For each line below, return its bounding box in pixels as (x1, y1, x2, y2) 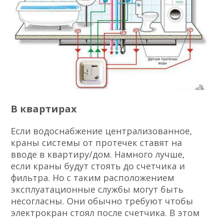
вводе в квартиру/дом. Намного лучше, (11, 148, 185, 161)
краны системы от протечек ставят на (11, 137, 182, 149)
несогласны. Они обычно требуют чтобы (11, 195, 194, 207)
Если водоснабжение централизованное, (11, 125, 193, 137)
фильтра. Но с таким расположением (11, 172, 175, 184)
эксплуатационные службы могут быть (11, 183, 184, 196)
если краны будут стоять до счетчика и (11, 160, 185, 172)
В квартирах (11, 102, 77, 116)
